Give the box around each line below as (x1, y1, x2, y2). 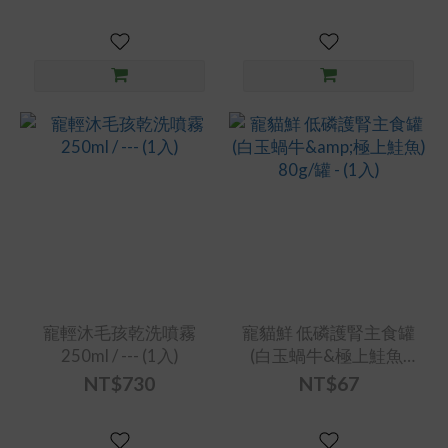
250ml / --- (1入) (60, 345, 179, 366)
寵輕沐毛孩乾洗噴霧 (43, 322, 196, 343)
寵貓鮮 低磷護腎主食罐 (242, 322, 415, 343)
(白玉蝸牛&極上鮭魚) (249, 345, 408, 366)
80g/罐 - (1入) (277, 368, 380, 389)
